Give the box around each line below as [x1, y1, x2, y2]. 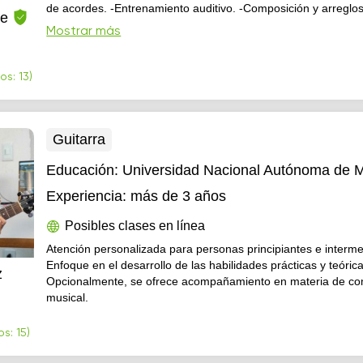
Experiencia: [46, 188, 127, 204]
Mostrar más [46, 25, 122, 38]
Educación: [46, 162, 123, 178]
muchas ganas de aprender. [46, 34, 191, 47]
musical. [46, 291, 89, 304]
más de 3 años [130, 188, 227, 204]
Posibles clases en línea [65, 219, 206, 233]
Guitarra [53, 131, 106, 147]
